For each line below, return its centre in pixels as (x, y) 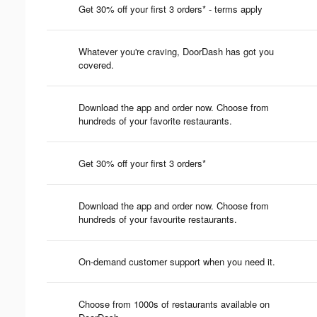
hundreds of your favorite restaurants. (155, 120)
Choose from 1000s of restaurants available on (174, 304)
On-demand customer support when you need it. (177, 261)
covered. (96, 64)
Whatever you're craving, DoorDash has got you (176, 51)
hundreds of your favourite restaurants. (158, 219)
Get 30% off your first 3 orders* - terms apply (171, 8)
